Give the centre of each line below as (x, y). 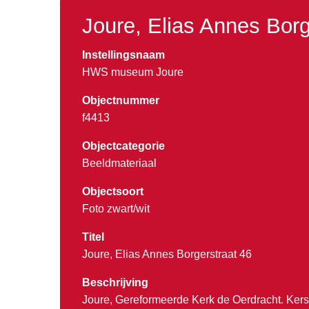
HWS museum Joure (133, 72)
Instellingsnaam (123, 54)
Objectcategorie (123, 146)
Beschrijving (115, 282)
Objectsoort (113, 191)
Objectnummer (121, 100)
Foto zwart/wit (116, 208)
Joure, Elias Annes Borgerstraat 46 (167, 254)
